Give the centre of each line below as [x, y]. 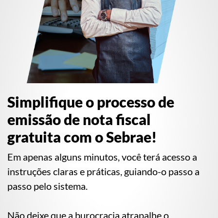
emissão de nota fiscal [79, 119]
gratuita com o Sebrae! [82, 136]
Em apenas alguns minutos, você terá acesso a [102, 156]
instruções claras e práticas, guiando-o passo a [103, 171]
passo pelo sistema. [48, 186]
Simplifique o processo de [91, 101]
